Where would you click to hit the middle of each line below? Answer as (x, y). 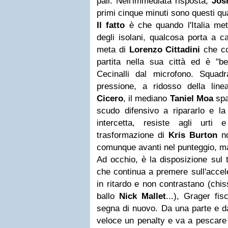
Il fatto (111, 25)
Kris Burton (193, 135)
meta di (113, 50)
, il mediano (147, 98)
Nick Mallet (142, 196)
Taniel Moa (191, 98)
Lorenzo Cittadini (165, 50)
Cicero (110, 98)
